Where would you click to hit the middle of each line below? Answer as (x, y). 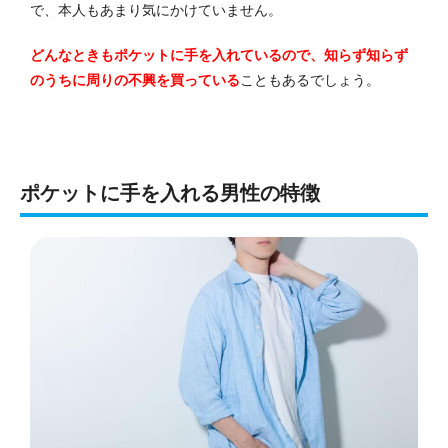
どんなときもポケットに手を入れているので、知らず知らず (219, 54)
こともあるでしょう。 (310, 79)
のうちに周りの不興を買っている (135, 79)
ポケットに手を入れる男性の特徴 (170, 192)
